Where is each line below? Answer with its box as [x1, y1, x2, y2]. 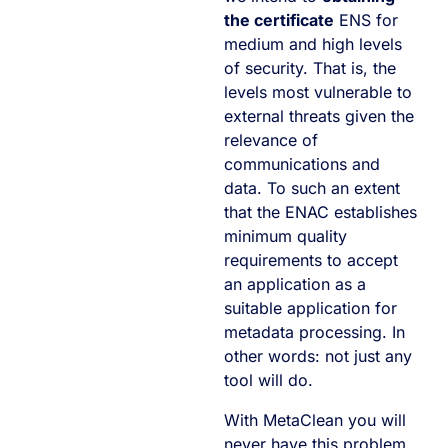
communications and [224, 153, 380, 174]
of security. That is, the [224, 57, 396, 78]
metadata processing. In [224, 321, 405, 342]
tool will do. [224, 369, 313, 390]
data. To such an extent [224, 177, 400, 198]
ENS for [334, 9, 398, 30]
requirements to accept [224, 249, 398, 270]
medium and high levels [224, 33, 402, 54]
